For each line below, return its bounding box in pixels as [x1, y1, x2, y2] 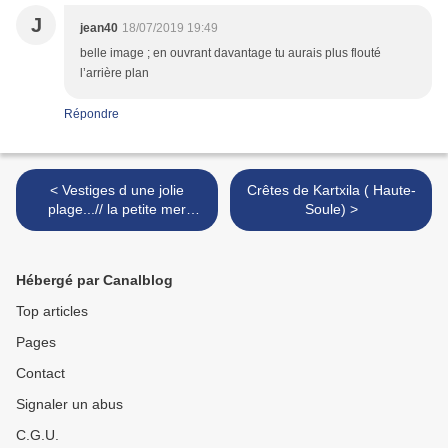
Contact [16, 365, 65, 382]
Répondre [64, 107, 119, 122]
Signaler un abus [16, 396, 123, 413]
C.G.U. [16, 427, 59, 444]
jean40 [80, 21, 118, 36]
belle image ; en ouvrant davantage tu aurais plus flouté [80, 46, 381, 61]
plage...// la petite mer [48, 201, 186, 218]
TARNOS [88, 220, 146, 237]
